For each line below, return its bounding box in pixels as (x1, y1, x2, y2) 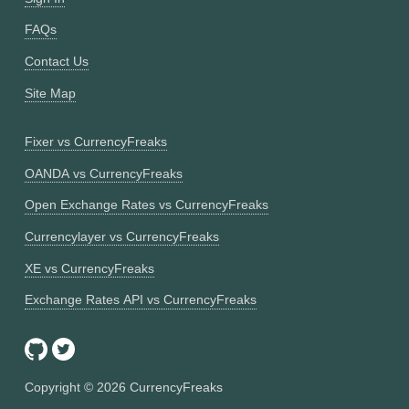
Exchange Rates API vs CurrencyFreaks (24, 292, 257, 308)
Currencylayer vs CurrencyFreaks (24, 228, 219, 244)
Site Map (24, 85, 76, 100)
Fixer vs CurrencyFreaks (24, 133, 167, 149)
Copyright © (24, 380, 97, 395)
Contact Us (24, 54, 89, 69)
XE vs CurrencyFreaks (24, 260, 154, 276)
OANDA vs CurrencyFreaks (24, 165, 183, 181)
